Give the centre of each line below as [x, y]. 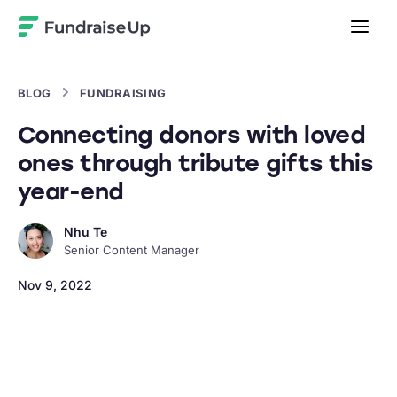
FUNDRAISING [123, 93]
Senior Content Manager [132, 250]
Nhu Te [86, 232]
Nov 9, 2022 [55, 285]
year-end [71, 191]
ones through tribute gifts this [195, 163]
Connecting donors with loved [192, 135]
